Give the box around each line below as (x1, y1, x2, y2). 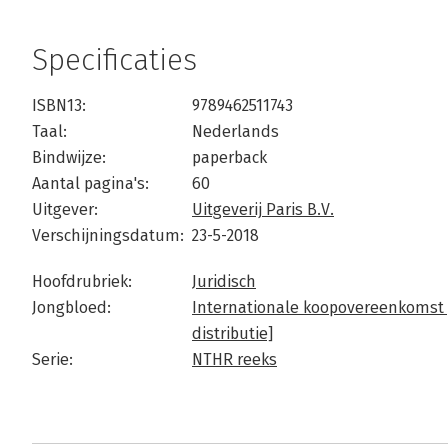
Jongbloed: (32, 298, 111, 318)
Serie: (32, 350, 73, 370)
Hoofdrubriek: (32, 272, 132, 292)
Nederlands (192, 122, 279, 142)
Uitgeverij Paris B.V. (192, 200, 334, 220)
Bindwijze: (32, 148, 106, 168)
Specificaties (32, 42, 197, 79)
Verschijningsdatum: (32, 226, 184, 246)
